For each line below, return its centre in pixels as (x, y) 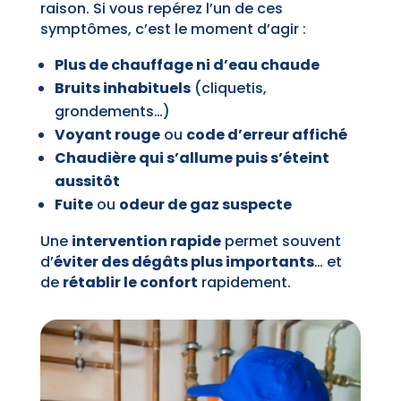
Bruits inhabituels (122, 89)
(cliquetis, (228, 89)
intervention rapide (146, 242)
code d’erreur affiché (266, 135)
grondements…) (112, 112)
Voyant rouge (107, 135)
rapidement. (244, 283)
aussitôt (87, 182)
